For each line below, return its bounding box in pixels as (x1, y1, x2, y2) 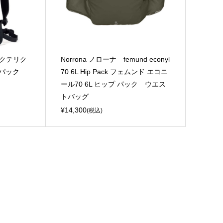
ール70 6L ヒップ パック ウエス (61, 80, 166, 88)
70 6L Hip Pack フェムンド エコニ (61, 67, 168, 76)
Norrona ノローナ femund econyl (61, 55, 170, 63)
